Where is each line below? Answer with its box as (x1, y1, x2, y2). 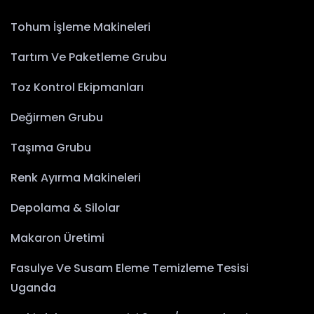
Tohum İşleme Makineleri (11, 19, 151, 36)
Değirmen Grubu (11, 109, 103, 126)
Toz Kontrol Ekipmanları (11, 79, 144, 96)
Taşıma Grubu (11, 139, 91, 156)
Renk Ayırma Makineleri (11, 170, 141, 186)
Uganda (11, 280, 56, 296)
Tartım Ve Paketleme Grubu (11, 49, 167, 66)
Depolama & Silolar (11, 200, 120, 217)
